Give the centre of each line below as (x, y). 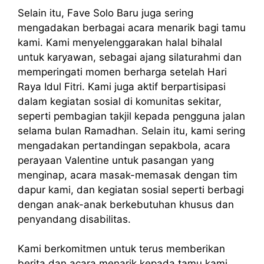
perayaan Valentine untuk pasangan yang (116, 160)
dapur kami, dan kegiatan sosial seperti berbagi (131, 189)
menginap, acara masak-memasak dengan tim (128, 175)
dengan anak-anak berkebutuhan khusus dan (126, 204)
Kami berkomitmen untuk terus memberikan (121, 249)
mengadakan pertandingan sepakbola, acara (124, 145)
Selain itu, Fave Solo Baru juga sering (105, 13)
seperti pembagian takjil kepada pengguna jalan (131, 116)
